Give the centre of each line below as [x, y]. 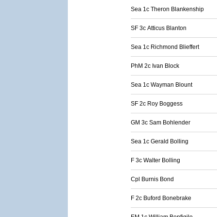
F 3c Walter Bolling [155, 160]
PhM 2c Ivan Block [155, 66]
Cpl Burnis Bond [152, 179]
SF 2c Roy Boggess [157, 104]
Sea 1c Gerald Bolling [160, 141]
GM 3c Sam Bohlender [161, 123]
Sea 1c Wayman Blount [162, 85]
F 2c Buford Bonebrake [161, 198]
